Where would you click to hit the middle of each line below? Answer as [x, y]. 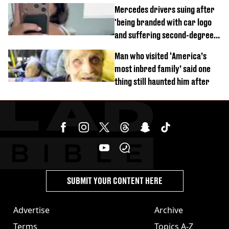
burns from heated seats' [158, 48]
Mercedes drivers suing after [165, 9]
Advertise [31, 210]
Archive [169, 210]
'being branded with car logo [163, 22]
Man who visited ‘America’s [161, 56]
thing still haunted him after [162, 81]
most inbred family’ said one [163, 68]
